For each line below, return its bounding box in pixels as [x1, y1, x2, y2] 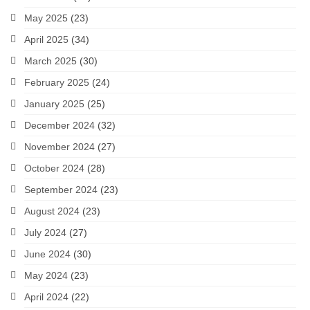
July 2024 [24, 227, 66, 238]
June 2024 [24, 248, 71, 259]
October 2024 [24, 163, 84, 174]
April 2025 [24, 34, 69, 45]
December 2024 [24, 120, 95, 131]
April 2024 [24, 291, 69, 302]
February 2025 [24, 77, 89, 88]
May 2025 [24, 12, 68, 24]
